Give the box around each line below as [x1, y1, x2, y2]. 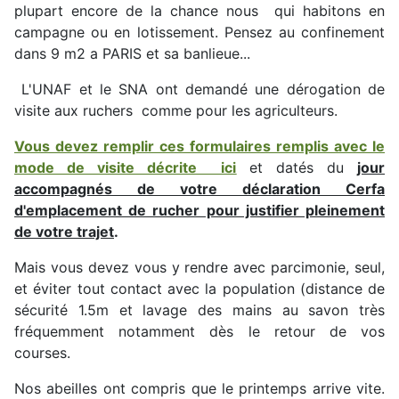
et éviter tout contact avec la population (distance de [14, 280, 385, 298]
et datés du [236, 159, 358, 177]
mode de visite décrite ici [14, 159, 237, 177]
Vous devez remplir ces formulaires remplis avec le [14, 137, 385, 156]
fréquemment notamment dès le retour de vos [14, 322, 385, 341]
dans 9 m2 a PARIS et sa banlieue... [14, 45, 250, 63]
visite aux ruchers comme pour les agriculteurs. [14, 102, 338, 120]
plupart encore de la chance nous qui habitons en [14, 2, 385, 20]
